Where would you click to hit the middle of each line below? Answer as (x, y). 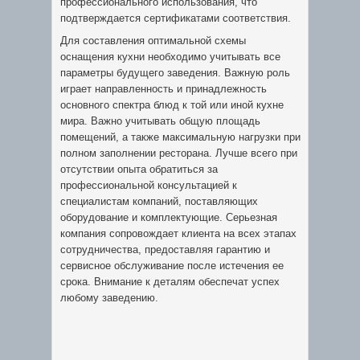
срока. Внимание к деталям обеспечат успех (170, 282)
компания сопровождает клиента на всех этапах (178, 233)
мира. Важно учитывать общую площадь (160, 121)
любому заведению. (109, 298)
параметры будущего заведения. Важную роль (175, 73)
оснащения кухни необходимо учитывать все (170, 57)
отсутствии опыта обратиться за (139, 169)
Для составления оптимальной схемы (153, 41)
